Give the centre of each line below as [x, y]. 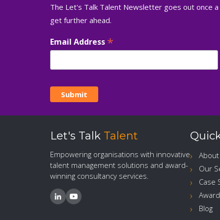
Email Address [79, 42]
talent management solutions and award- [119, 165]
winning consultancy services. [99, 176]
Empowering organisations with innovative [120, 154]
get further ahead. [81, 20]
